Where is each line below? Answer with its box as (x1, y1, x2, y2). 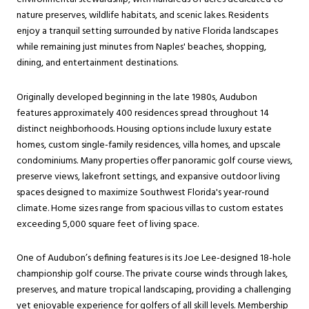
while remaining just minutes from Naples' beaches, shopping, (17, 39, 266, 56)
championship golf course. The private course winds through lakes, (17, 266, 288, 283)
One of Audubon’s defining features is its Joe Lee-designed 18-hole (17, 250, 291, 267)
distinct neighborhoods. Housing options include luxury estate (17, 121, 272, 137)
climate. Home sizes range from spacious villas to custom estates (17, 200, 283, 217)
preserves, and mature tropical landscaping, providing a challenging (17, 282, 291, 299)
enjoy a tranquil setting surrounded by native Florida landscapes (17, 23, 278, 40)
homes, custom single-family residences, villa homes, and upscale (17, 137, 281, 153)
